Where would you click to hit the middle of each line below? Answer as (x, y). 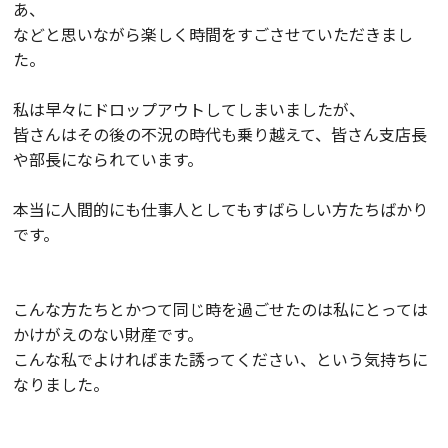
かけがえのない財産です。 (108, 334)
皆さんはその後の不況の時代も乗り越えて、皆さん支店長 (220, 134)
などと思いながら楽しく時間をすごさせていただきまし (213, 34)
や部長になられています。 (108, 159)
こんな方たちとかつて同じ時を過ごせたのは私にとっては (221, 309)
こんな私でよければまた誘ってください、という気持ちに (221, 359)
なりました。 (61, 384)
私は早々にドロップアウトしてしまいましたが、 (189, 109)
